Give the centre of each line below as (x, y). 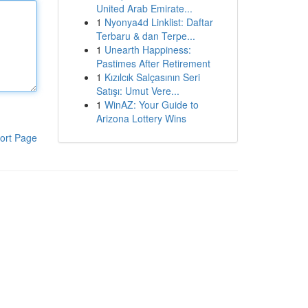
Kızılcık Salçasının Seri (152, 77)
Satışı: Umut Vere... (137, 91)
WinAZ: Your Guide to (151, 104)
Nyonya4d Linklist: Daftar (158, 22)
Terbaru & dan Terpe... (145, 36)
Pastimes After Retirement (153, 63)
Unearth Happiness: (147, 49)
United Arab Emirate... (144, 8)
